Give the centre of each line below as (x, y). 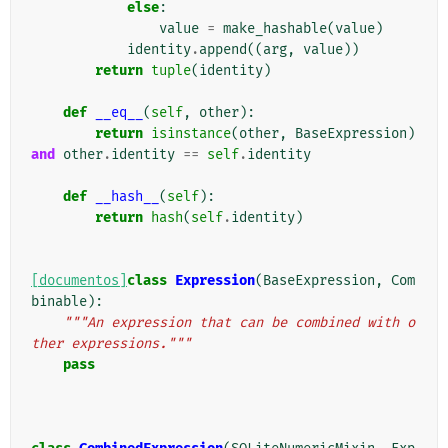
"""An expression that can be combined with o (239, 323)
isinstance (191, 134)
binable (59, 302)
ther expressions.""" (111, 344)
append (223, 50)
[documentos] (79, 281)
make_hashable (275, 29)
